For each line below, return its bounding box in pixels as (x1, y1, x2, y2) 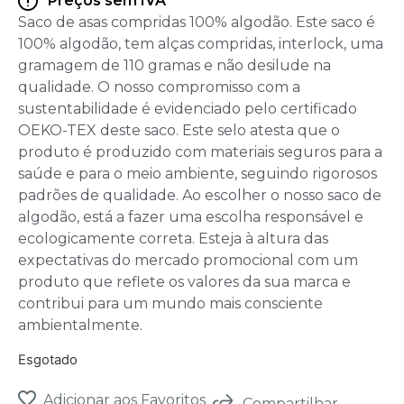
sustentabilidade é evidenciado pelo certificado (18, 100, 357, 118)
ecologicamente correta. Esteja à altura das (18, 230, 328, 248)
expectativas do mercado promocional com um (18, 252, 358, 270)
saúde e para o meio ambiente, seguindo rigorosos (18, 165, 377, 183)
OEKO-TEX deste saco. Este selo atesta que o (18, 122, 340, 140)
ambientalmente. (18, 317, 142, 335)
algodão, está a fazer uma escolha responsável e (18, 208, 363, 226)
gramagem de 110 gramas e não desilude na (18, 57, 331, 75)
